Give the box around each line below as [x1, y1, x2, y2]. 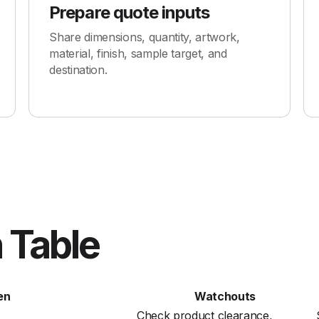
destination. [49, 63, 108, 77]
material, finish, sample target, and [49, 46, 227, 61]
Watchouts [194, 289, 256, 303]
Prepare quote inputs [49, 2, 210, 23]
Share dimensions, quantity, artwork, [49, 30, 240, 44]
